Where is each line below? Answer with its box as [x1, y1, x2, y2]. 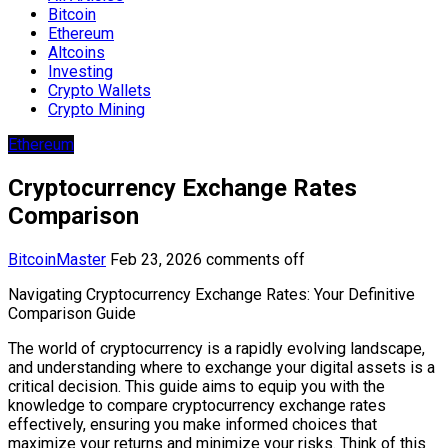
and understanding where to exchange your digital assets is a [8, 357, 435, 377]
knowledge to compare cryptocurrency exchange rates [8, 395, 386, 415]
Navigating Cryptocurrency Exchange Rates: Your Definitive [8, 284, 415, 304]
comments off [206, 249, 305, 269]
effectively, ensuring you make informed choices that [8, 414, 377, 434]
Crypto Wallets [48, 80, 151, 100]
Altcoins [48, 42, 105, 62]
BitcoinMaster [8, 249, 106, 269]
